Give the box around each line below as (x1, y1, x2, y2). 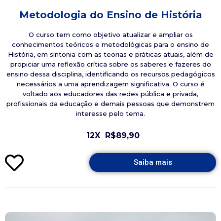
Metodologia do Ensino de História (19, 9, 202, 21)
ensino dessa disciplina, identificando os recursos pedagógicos (6, 70, 215, 78)
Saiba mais (133, 158, 172, 167)
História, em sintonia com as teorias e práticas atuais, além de (7, 50, 214, 59)
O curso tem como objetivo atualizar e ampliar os (28, 31, 193, 39)
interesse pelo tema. (76, 110, 145, 118)
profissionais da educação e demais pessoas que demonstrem (6, 100, 215, 108)
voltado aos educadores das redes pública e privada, (23, 90, 198, 98)
